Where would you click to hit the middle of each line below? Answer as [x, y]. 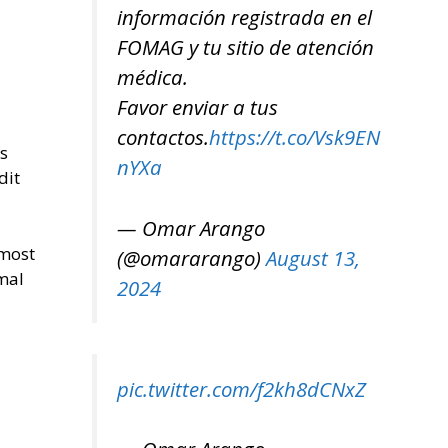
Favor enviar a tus [197, 107]
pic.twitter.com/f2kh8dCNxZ [241, 388]
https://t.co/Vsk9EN [294, 137]
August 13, [313, 257]
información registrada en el [244, 17]
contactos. [163, 137]
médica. [152, 77]
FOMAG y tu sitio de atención [245, 47]
